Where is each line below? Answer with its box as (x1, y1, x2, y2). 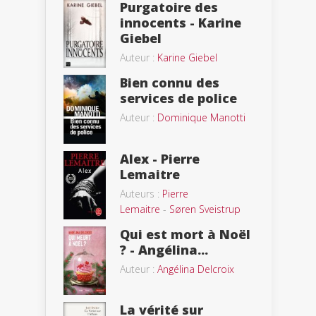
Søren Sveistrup (169, 202, 241, 217)
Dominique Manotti (157, 111, 245, 125)
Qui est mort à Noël (120, 226, 250, 243)
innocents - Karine (120, 14, 241, 32)
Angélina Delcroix (157, 262, 234, 276)
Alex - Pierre (120, 150, 200, 168)
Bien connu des (120, 74, 219, 92)
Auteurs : (120, 187, 162, 201)
